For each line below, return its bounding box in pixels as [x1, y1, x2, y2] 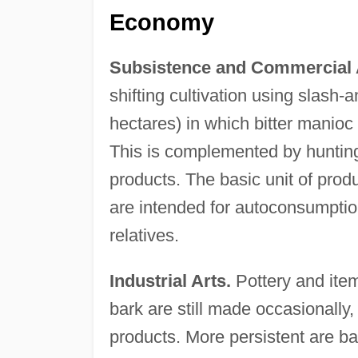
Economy [109, 9, 214, 35]
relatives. [109, 225, 179, 245]
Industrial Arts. [109, 270, 231, 291]
